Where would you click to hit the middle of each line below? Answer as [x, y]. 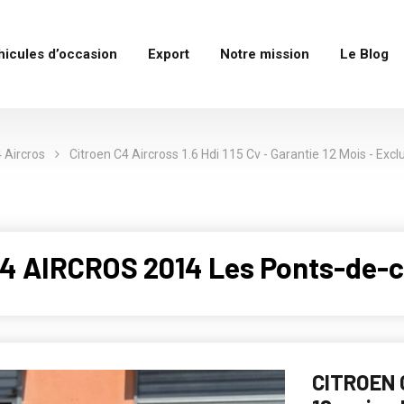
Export [168, 54]
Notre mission [264, 54]
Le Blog [364, 54]
